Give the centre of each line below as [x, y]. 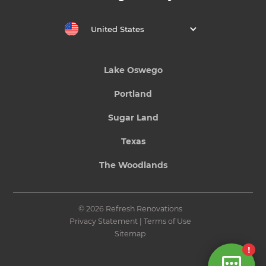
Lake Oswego [133, 70]
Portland [133, 94]
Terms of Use [167, 221]
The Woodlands [133, 165]
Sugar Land [133, 117]
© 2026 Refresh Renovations [130, 208]
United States [117, 29]
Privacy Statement [103, 221]
